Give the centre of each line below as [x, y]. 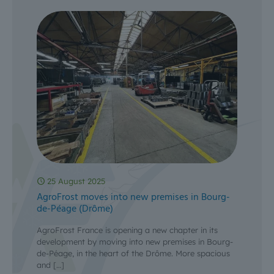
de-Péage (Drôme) [75, 209]
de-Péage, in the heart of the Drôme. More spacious [133, 254]
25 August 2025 [76, 181]
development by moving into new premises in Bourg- [135, 242]
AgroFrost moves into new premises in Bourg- [133, 198]
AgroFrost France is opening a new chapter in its [127, 230]
